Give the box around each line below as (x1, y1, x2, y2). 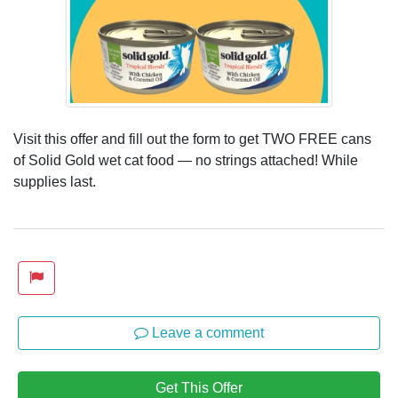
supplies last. (13, 173, 96, 189)
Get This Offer (155, 379, 243, 395)
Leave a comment (148, 324, 264, 340)
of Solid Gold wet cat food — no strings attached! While (13, 152, 358, 168)
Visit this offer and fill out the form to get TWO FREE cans (13, 131, 371, 147)
